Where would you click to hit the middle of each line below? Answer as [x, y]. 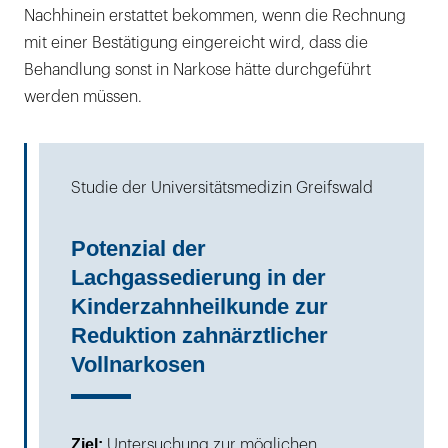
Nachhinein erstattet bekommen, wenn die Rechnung [215, 15]
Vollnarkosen [138, 364]
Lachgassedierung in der [198, 277]
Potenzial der [138, 248]
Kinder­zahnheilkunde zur [199, 306]
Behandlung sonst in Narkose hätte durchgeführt [197, 69]
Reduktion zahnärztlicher [199, 335]
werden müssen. [83, 96]
